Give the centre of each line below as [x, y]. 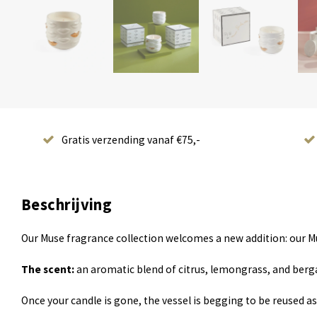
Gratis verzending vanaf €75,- [131, 140]
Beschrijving [67, 205]
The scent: [48, 270]
